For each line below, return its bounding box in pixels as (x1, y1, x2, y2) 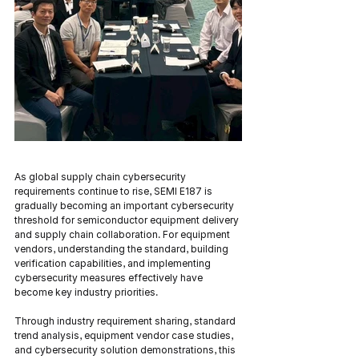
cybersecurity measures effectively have (14, 272, 205, 284)
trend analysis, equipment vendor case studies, (14, 329, 236, 341)
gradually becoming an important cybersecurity (14, 200, 236, 212)
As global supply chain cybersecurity (14, 171, 188, 183)
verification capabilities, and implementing (14, 257, 213, 269)
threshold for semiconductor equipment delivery (14, 214, 241, 226)
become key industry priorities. (14, 286, 158, 298)
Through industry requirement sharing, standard (14, 315, 238, 327)
